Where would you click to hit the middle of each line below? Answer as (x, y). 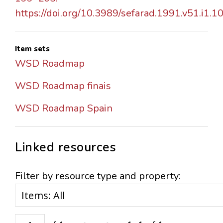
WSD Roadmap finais (63, 86)
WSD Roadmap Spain (64, 109)
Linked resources (65, 148)
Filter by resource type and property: (98, 176)
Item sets (32, 49)
